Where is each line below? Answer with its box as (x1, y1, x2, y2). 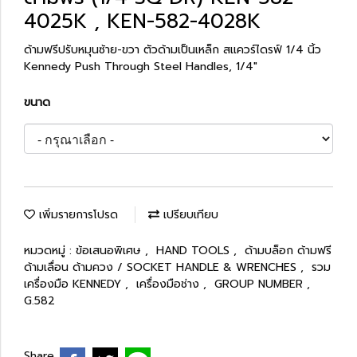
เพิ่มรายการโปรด (35, 206, 118, 223)
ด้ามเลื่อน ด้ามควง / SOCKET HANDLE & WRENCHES (24, 259, 300, 276)
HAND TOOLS (156, 242, 233, 259)
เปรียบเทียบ (159, 206, 218, 223)
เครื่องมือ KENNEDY (24, 276, 125, 292)
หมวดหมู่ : (24, 242, 76, 259)
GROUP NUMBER (214, 276, 307, 292)
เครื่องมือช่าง (136, 276, 203, 292)
